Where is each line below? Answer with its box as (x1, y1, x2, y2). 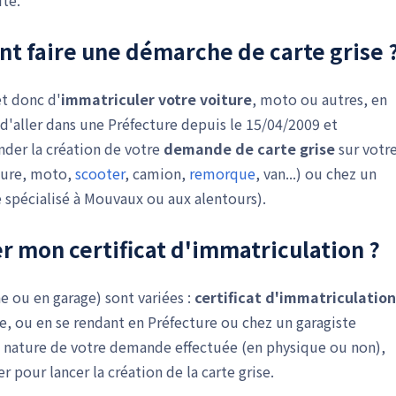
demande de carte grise (164, 138, 335, 159)
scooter (75, 163, 125, 184)
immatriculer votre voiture (61, 88, 252, 110)
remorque (189, 163, 255, 184)
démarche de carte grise (126, 35, 384, 66)
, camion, (125, 163, 189, 184)
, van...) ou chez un (255, 163, 377, 184)
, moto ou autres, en (252, 88, 387, 110)
